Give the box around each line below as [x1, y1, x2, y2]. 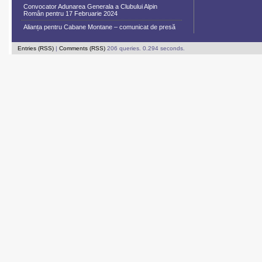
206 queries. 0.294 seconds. [105, 44, 185, 51]
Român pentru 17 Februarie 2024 [23, 9, 118, 17]
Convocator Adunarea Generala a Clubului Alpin [23, 2, 157, 10]
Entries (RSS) [18, 44, 54, 51]
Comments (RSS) [59, 44, 105, 51]
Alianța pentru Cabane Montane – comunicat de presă [23, 23, 175, 30]
